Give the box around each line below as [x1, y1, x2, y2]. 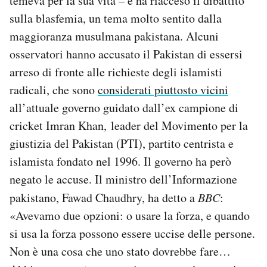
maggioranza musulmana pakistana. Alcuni [10, 27, 219, 44]
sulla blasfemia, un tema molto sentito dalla [10, 10, 222, 26]
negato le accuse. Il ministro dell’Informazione [10, 170, 237, 187]
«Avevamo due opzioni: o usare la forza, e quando [10, 207, 250, 223]
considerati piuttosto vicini [98, 81, 228, 98]
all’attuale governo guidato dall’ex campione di [10, 99, 238, 116]
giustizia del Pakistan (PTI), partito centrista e [10, 135, 234, 151]
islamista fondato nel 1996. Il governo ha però [10, 153, 231, 169]
